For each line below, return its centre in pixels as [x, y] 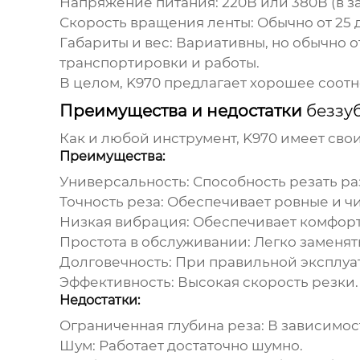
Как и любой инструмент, [151, 139]
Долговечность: [115, 262]
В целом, [92, 83]
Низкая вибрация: [124, 222]
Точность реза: [111, 202]
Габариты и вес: [116, 43]
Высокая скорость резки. [266, 282]
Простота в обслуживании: [155, 242]
